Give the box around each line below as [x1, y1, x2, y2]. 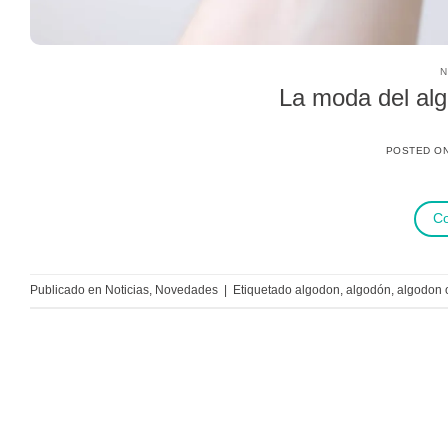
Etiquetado [233, 282, 295, 297]
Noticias [105, 282, 149, 297]
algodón [346, 282, 391, 297]
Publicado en [30, 282, 105, 297]
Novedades [155, 282, 218, 297]
